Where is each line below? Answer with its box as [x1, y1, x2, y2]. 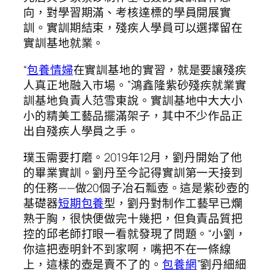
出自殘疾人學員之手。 [23, 122, 139, 139]
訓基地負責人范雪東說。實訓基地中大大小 [23, 92, 243, 108]
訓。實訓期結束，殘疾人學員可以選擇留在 [23, 20, 243, 36]
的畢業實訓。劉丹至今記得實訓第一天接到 [23, 165, 243, 181]
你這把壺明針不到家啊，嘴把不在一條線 [23, 241, 232, 257]
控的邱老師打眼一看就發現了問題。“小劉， [23, 226, 246, 242]
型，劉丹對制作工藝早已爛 [104, 195, 243, 212]
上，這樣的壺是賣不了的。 [23, 256, 162, 273]
